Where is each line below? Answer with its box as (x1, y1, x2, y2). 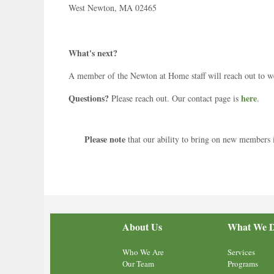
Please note (84, 132, 125, 146)
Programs (228, 257, 259, 269)
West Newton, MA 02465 (68, 1, 157, 13)
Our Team (122, 257, 154, 269)
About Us (122, 219, 162, 234)
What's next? (68, 46, 117, 59)
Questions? (68, 91, 109, 105)
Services (228, 246, 256, 257)
